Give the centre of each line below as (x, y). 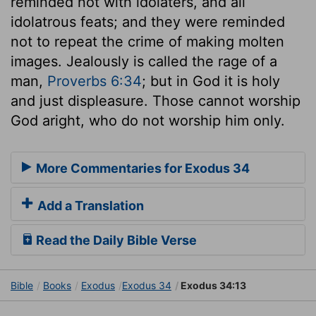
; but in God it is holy (211, 81)
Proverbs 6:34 (95, 81)
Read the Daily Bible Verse (115, 241)
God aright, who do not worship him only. (148, 120)
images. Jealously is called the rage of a (144, 61)
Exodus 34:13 (212, 286)
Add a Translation (89, 206)
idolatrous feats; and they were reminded (148, 22)
